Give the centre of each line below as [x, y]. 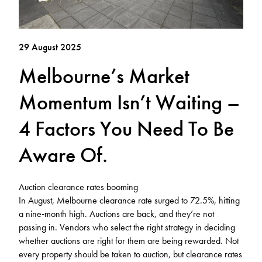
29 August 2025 [50, 47]
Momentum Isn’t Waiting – [129, 102]
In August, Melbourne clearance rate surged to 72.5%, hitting [129, 200]
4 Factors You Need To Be [126, 128]
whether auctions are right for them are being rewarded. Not [129, 240]
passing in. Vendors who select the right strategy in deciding [127, 227]
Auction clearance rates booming [78, 187]
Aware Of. [63, 155]
